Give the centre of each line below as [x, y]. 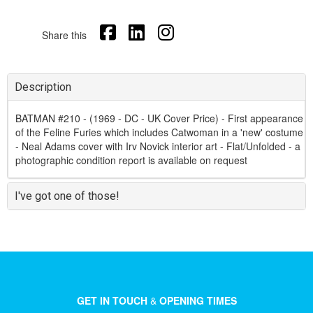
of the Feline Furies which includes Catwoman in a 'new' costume [159, 132]
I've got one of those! [67, 196]
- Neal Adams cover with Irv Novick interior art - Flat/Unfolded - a [158, 146]
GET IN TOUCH [112, 300]
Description [43, 87]
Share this [64, 35]
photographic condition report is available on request [131, 160]
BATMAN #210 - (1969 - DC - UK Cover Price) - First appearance [159, 118]
